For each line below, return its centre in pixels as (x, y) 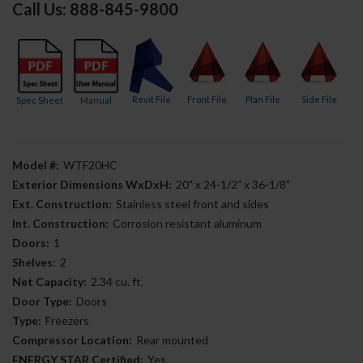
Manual (96, 100)
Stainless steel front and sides (192, 204)
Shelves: (34, 263)
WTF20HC (90, 165)
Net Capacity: (49, 282)
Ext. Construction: (62, 204)
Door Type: (42, 301)
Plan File (263, 99)
